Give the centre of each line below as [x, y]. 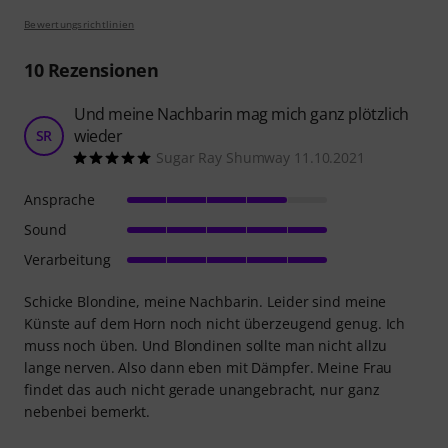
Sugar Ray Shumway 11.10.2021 [260, 157]
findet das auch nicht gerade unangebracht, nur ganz [202, 389]
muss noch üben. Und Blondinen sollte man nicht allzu [206, 345]
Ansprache [60, 199]
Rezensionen [100, 69]
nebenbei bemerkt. [87, 411]
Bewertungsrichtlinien [79, 23]
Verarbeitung [67, 259]
